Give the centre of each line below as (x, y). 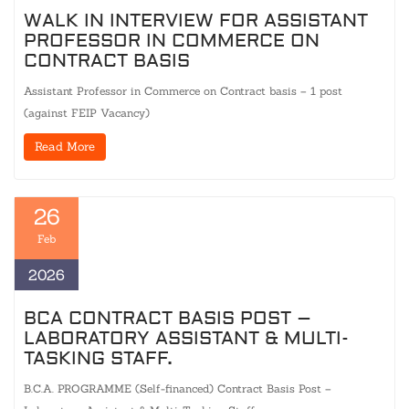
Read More (65, 146)
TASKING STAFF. (98, 358)
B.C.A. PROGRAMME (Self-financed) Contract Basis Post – (178, 388)
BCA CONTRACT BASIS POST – (168, 318)
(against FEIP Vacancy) (87, 112)
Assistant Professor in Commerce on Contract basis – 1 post (183, 90)
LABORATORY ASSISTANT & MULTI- (186, 338)
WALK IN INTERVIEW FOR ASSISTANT (196, 20)
